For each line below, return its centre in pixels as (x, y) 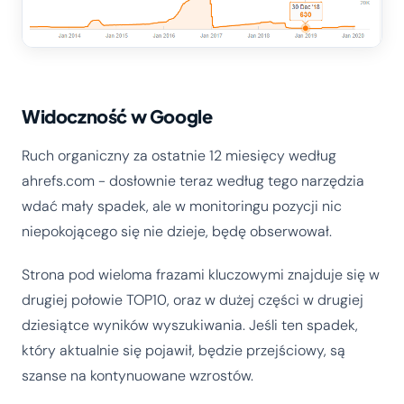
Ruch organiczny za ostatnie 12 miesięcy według (179, 155)
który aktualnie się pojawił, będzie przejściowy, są (184, 350)
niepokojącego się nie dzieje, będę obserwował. (177, 231)
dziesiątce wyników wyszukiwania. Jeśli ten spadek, (190, 325)
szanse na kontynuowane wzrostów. (138, 375)
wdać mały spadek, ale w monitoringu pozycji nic (182, 206)
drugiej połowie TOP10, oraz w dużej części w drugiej (193, 299)
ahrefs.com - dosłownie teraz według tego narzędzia (193, 180)
